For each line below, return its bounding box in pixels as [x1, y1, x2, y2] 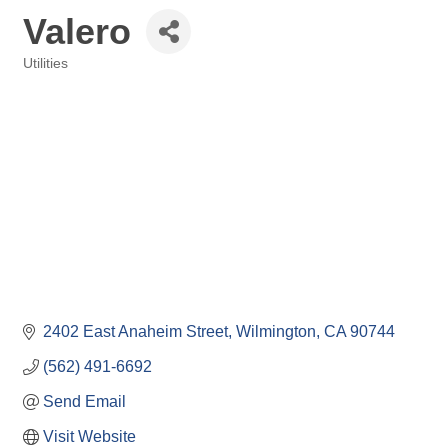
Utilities [23, 56, 68, 71]
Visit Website [43, 428, 136, 446]
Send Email [43, 393, 126, 411]
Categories [22, 70, 88, 85]
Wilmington [236, 323, 316, 341]
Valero [23, 10, 131, 52]
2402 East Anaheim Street [43, 323, 228, 341]
